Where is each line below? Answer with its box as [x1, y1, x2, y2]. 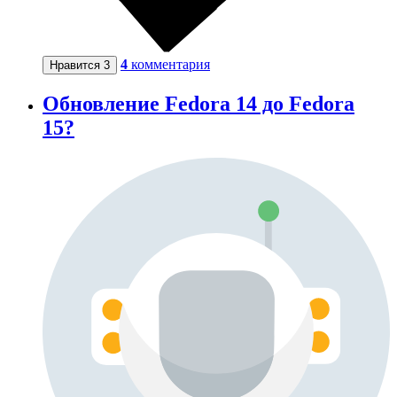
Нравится [50, 58, 104, 72]
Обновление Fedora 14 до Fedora [43, 91, 354, 115]
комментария [131, 57, 210, 72]
